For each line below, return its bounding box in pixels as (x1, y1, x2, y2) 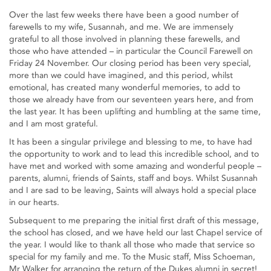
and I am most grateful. (9, 119, 98, 129)
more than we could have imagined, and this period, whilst (9, 70, 233, 80)
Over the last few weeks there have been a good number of (9, 10, 238, 20)
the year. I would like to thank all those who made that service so (9, 240, 255, 250)
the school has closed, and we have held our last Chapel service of (9, 227, 262, 238)
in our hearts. (9, 197, 59, 207)
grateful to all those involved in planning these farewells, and (9, 34, 240, 44)
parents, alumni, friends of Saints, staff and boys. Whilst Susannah (9, 173, 258, 183)
